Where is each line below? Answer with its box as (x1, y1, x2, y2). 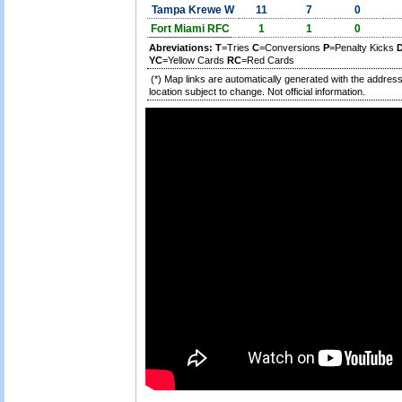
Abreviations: (149, 42, 213, 53)
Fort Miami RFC (151, 22, 230, 35)
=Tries (222, 42, 252, 53)
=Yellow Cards (162, 55, 227, 66)
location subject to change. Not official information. (149, 86, 365, 97)
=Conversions (259, 42, 323, 53)
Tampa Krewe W (149, 4, 234, 16)
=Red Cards (241, 55, 294, 66)
